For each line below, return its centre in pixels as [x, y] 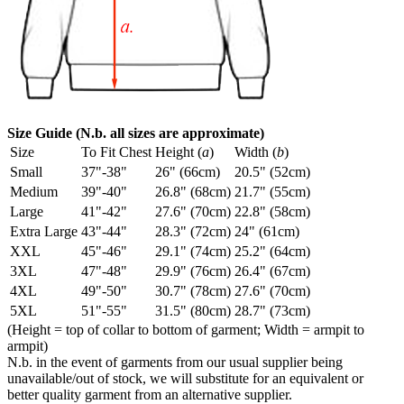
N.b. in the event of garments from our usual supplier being [175, 363]
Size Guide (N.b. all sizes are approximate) [136, 133]
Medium [34, 192]
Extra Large [44, 232]
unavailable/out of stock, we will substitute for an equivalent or [185, 379]
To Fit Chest [116, 152]
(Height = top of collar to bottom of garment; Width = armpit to [186, 330]
